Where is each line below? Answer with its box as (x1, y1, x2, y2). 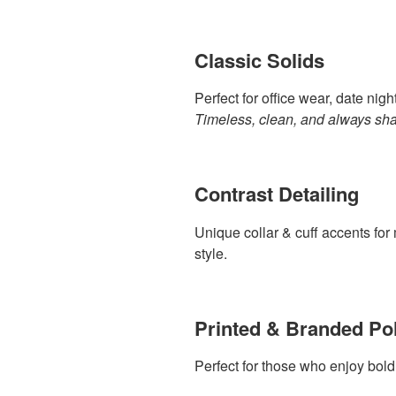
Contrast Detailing (194, 179, 359, 209)
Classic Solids (194, 45, 324, 74)
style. (194, 242, 227, 263)
